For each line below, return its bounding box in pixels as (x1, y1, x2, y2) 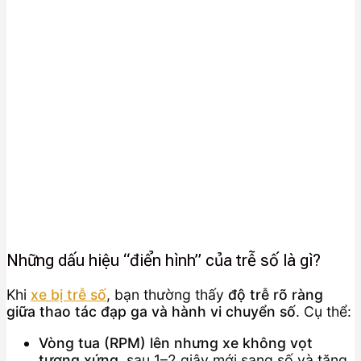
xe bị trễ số (31, 286, 106, 304)
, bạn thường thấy (106, 286, 228, 304)
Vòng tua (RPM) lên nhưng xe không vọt (39, 334, 313, 351)
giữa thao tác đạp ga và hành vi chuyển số (6, 303, 296, 321)
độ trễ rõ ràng (228, 286, 323, 304)
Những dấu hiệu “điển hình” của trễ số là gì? (6, 250, 321, 270)
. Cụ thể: (296, 303, 351, 321)
